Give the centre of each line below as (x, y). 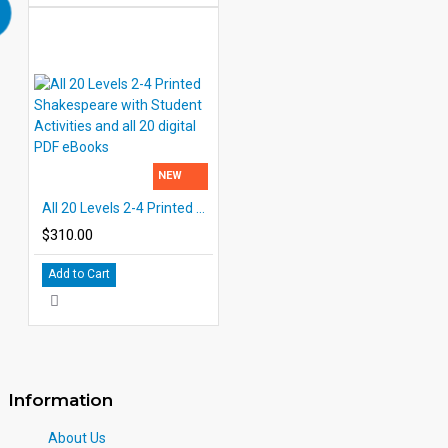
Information (60, 399)
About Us (77, 437)
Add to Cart (79, 273)
